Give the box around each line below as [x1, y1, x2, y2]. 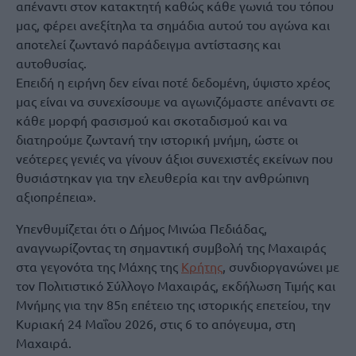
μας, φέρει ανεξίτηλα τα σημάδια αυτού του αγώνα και [16, 16, 330, 33]
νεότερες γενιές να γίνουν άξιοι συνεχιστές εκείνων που [16, 149, 333, 166]
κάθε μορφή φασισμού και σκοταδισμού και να [16, 111, 288, 128]
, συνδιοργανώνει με [222, 257, 339, 274]
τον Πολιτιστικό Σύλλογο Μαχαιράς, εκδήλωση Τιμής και [16, 277, 335, 293]
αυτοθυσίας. [16, 54, 87, 71]
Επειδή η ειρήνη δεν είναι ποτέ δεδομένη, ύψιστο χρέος [16, 73, 330, 90]
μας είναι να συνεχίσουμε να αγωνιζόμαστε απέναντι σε [16, 92, 335, 109]
